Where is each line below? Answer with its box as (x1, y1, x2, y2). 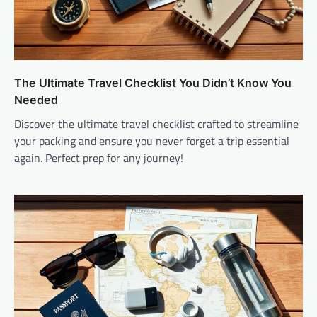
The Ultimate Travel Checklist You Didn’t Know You (14, 75, 292, 90)
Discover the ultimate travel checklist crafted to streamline (14, 115, 299, 132)
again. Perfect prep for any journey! (14, 149, 183, 166)
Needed (14, 92, 58, 107)
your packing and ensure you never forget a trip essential (14, 132, 289, 149)
